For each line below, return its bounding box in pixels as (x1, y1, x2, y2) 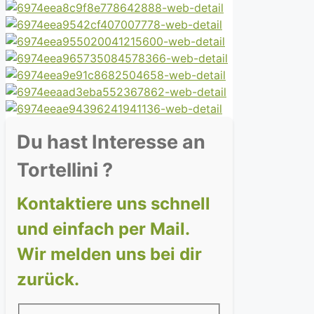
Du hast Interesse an (17, 130, 205, 154)
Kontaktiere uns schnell (17, 193, 210, 214)
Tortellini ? (17, 158, 113, 182)
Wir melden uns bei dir (17, 244, 202, 265)
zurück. (17, 269, 79, 290)
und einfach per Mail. (17, 219, 190, 240)
